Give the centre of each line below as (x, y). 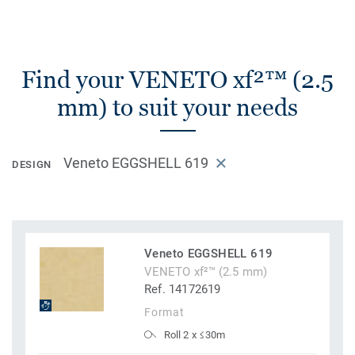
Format (164, 313)
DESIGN (32, 165)
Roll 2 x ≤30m (195, 335)
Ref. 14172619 (183, 290)
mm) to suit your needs (177, 107)
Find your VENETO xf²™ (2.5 (177, 80)
